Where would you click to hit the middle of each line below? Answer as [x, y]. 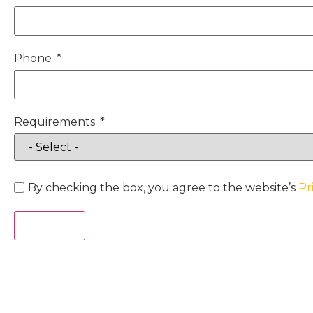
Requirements [54, 122]
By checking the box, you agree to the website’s [163, 188]
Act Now [50, 226]
